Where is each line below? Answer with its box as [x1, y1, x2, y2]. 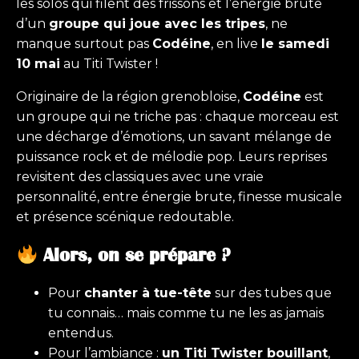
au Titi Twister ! [60, 56, 158, 72]
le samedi [261, 36, 329, 52]
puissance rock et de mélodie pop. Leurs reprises [16, 149, 327, 165]
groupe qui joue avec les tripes [49, 16, 265, 32]
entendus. [48, 325, 114, 341]
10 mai [16, 56, 60, 72]
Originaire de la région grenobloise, [16, 89, 243, 105]
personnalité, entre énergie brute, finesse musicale [16, 189, 342, 205]
